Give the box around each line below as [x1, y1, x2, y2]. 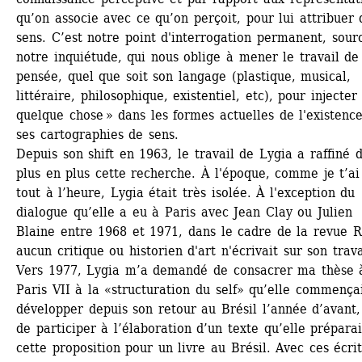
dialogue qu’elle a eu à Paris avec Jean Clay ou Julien [16, 204, 353, 220]
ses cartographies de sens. [16, 127, 179, 142]
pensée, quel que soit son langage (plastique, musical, [16, 69, 351, 84]
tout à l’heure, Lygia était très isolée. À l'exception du [16, 185, 356, 200]
